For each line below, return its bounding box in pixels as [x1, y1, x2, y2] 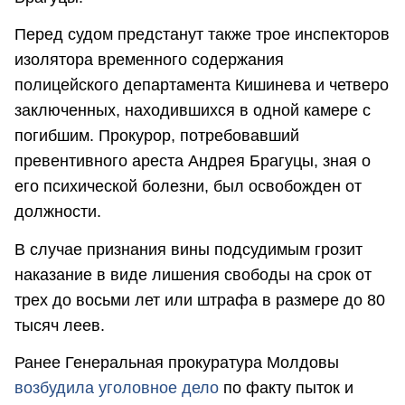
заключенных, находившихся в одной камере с [14, 101, 371, 120]
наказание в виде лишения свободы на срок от [14, 265, 372, 284]
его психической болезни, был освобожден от [14, 177, 362, 196]
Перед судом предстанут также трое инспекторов [14, 25, 390, 44]
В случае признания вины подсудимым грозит [14, 240, 363, 259]
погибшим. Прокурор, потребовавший [14, 127, 299, 146]
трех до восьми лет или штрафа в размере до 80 [14, 290, 385, 309]
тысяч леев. [14, 316, 105, 334]
